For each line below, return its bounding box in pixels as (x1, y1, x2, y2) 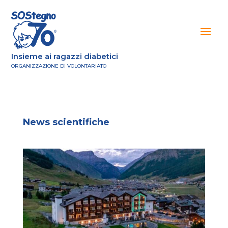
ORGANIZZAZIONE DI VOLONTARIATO (11, 63, 107, 69)
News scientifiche (22, 117, 109, 128)
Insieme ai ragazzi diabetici (11, 51, 119, 61)
